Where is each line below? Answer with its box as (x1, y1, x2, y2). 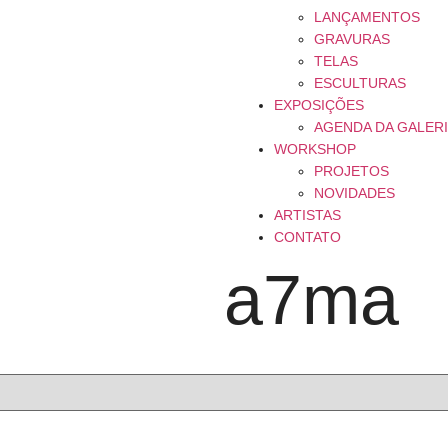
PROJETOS (314, 163, 389, 179)
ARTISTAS (274, 207, 341, 223)
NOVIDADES (314, 185, 395, 201)
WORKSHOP (274, 141, 356, 157)
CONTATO (274, 229, 341, 245)
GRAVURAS (314, 31, 390, 47)
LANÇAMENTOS (314, 9, 420, 25)
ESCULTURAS (314, 75, 406, 91)
